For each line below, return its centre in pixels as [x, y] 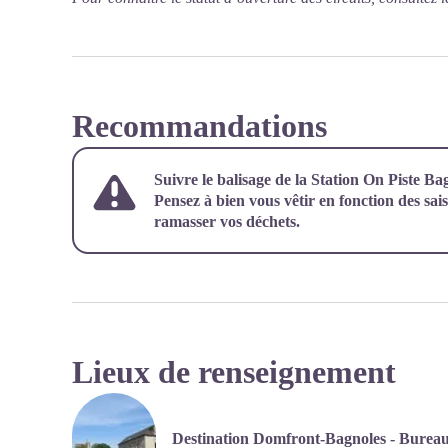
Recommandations [199, 126]
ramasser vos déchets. [227, 221]
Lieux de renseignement [234, 372]
